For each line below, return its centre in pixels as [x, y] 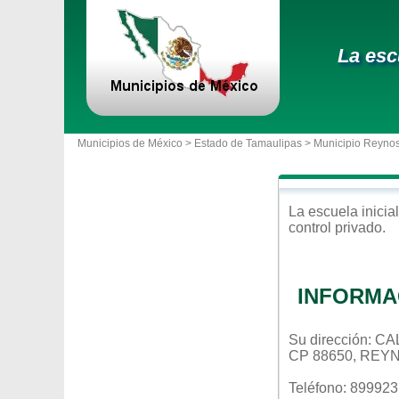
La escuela [325, 212]
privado [358, 228]
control [312, 228]
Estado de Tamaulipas [248, 143]
